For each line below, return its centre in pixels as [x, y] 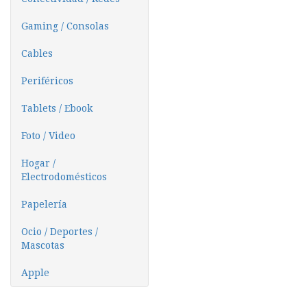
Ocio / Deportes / [60, 232]
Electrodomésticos [64, 177]
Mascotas [43, 245]
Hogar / [38, 163]
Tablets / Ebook [57, 108]
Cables [37, 53]
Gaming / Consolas [65, 26]
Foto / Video [48, 136]
